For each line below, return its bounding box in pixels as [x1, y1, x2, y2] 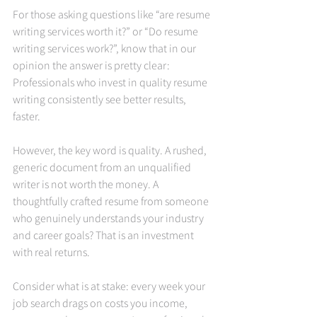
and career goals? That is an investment [13, 228, 196, 243]
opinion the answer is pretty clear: [13, 58, 172, 73]
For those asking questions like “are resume [13, 7, 212, 22]
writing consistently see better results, [13, 92, 188, 107]
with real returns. [13, 245, 90, 260]
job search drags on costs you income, [13, 296, 190, 311]
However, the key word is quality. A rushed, [13, 143, 209, 158]
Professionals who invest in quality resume [13, 75, 209, 90]
